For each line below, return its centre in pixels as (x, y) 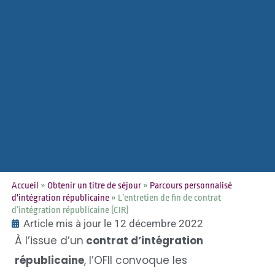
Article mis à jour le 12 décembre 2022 (113, 223)
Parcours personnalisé (191, 185)
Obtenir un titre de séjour (94, 185)
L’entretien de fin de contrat (169, 198)
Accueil (25, 185)
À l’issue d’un (49, 240)
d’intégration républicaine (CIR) (71, 210)
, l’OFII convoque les (135, 260)
